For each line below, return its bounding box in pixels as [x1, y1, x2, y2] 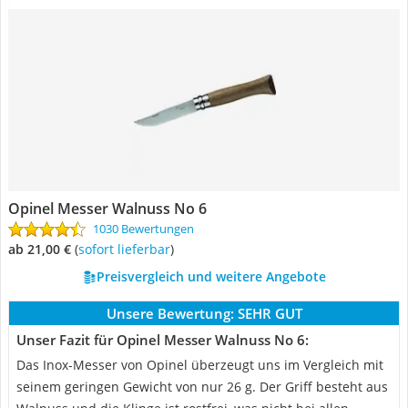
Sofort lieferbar [85, 240, 170, 258]
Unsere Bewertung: [106, 304, 234, 322]
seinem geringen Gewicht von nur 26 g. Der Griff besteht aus [16, 378, 388, 395]
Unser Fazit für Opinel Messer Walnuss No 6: [16, 331, 309, 349]
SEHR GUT [237, 304, 302, 322]
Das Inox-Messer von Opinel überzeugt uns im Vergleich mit [16, 356, 383, 373]
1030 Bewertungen [93, 220, 194, 237]
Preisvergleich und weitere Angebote [96, 268, 326, 285]
